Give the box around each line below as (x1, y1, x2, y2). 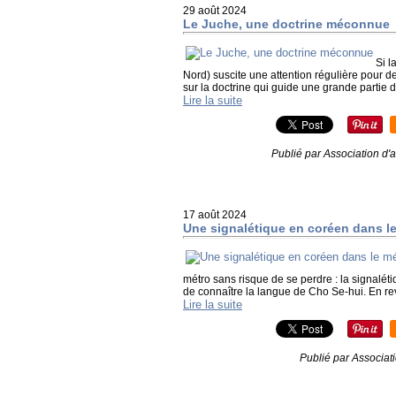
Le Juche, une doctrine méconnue (183, 17, 390, 31)
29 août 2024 (183, 4, 247, 17)
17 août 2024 (183, 209, 247, 221)
